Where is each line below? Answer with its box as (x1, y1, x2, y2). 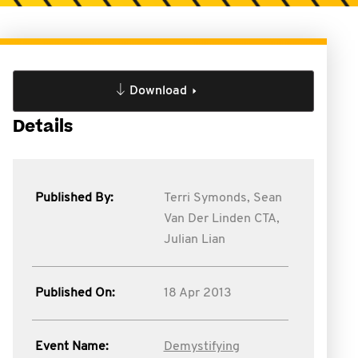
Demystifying (163, 340, 240, 353)
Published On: (35, 287, 115, 300)
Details (13, 115, 73, 138)
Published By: (35, 192, 113, 205)
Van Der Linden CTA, (163, 213, 280, 225)
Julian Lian (163, 233, 225, 246)
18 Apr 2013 (163, 287, 232, 300)
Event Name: (35, 340, 109, 353)
